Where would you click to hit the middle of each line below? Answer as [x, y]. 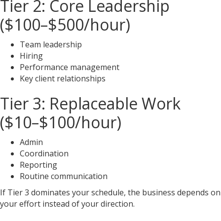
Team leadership [51, 44]
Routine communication [64, 176]
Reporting [38, 165]
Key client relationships [63, 78]
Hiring [31, 56]
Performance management [70, 67]
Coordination [44, 153]
